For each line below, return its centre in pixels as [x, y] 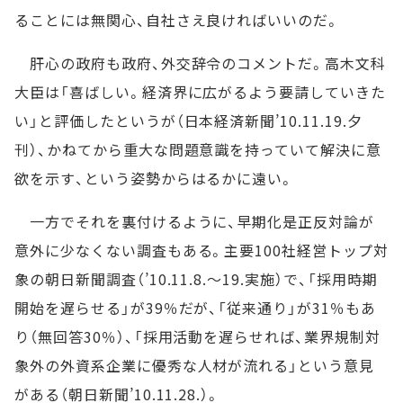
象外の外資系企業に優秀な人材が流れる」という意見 [195, 365]
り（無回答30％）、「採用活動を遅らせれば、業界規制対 [197, 336]
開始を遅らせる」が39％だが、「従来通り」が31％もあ [195, 308]
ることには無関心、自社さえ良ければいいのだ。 [178, 20]
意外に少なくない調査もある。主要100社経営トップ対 [201, 250]
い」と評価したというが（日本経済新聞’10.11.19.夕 [188, 121]
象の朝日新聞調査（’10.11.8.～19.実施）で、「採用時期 [196, 279]
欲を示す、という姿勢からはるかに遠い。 [155, 178]
